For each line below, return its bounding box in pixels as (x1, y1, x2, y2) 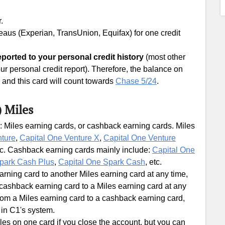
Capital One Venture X (20, 134, 99, 142)
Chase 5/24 (116, 77, 157, 85)
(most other (146, 53, 185, 61)
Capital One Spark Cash (58, 158, 145, 166)
